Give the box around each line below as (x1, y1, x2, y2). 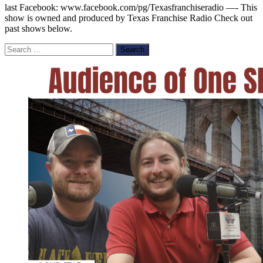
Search (4, 43, 29, 53)
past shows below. (5, 23, 72, 34)
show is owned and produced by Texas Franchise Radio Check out (5, 13, 252, 23)
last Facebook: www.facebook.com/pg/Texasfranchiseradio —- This (5, 2, 257, 13)
